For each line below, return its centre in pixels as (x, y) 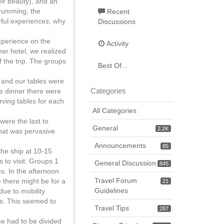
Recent (117, 11)
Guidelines (111, 190)
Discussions (117, 21)
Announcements (120, 145)
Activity (117, 43)
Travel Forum (116, 180)
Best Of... (113, 65)
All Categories (114, 110)
